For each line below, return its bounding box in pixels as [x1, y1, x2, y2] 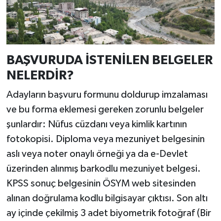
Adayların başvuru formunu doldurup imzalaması [6, 90, 208, 100]
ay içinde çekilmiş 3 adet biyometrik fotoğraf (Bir [6, 208, 211, 219]
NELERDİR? [6, 69, 74, 82]
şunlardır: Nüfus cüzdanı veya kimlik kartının [6, 119, 187, 130]
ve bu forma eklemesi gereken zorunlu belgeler [6, 105, 204, 115]
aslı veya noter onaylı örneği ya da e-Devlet [6, 149, 188, 159]
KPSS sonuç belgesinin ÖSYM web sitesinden [6, 179, 196, 189]
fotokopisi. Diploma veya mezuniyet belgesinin [6, 134, 205, 145]
